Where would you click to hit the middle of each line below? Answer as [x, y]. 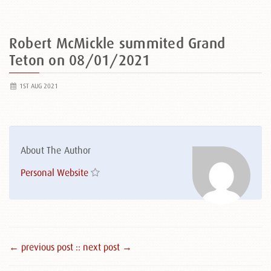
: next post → [105, 247]
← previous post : [44, 247]
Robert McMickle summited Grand [117, 43]
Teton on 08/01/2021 [80, 60]
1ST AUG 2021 [38, 86]
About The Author [56, 150]
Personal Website [54, 172]
